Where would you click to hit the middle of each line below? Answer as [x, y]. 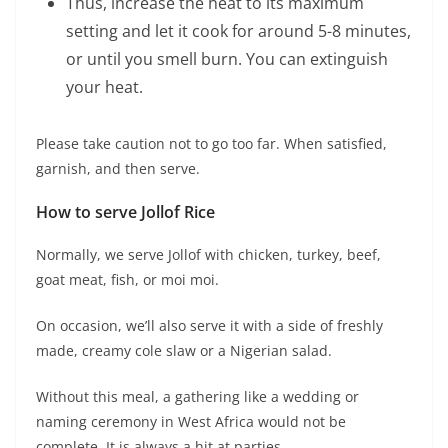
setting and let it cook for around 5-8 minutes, [238, 31]
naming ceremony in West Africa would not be [191, 422]
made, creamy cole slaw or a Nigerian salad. [184, 351]
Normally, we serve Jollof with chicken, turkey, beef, [208, 255]
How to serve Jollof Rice [125, 212]
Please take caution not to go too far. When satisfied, [211, 144]
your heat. [104, 87]
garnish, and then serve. [118, 169]
